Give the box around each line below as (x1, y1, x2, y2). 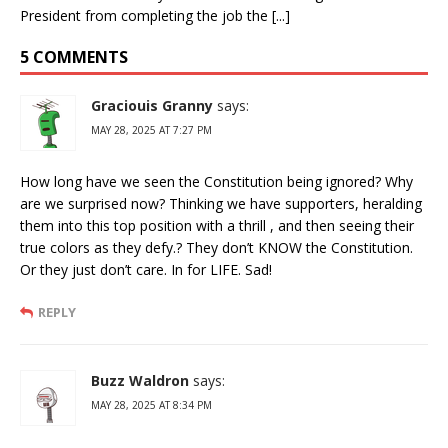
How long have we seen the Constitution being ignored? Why (20, 171, 413, 191)
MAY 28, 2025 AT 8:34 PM (91, 397, 212, 412)
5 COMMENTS (20, 45, 128, 68)
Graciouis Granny (91, 95, 213, 115)
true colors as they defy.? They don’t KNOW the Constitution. (20, 237, 413, 257)
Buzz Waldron (91, 370, 189, 390)
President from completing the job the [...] (20, 5, 290, 25)
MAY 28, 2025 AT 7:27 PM (91, 122, 212, 137)
